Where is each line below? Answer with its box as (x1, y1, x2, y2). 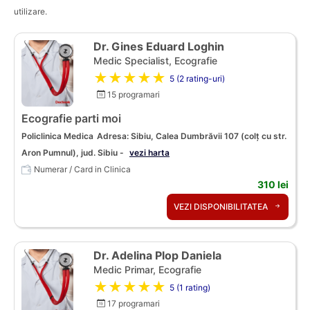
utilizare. (14, 6, 47, 17)
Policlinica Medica (21, 130, 93, 141)
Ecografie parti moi (21, 111, 121, 125)
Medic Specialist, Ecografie (93, 54, 217, 66)
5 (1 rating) (170, 282, 210, 293)
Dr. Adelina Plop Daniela (93, 248, 221, 262)
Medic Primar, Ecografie (93, 263, 201, 275)
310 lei (257, 178, 289, 190)
